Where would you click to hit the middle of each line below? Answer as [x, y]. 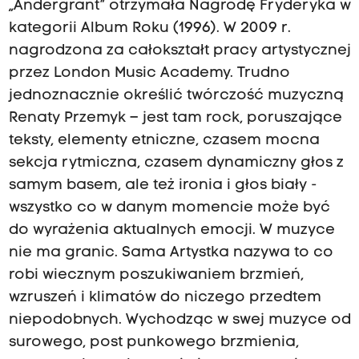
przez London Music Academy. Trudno [149, 74]
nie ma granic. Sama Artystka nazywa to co [171, 253]
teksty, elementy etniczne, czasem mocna [164, 141]
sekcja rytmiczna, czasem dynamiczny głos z [176, 163]
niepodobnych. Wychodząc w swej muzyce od [179, 321]
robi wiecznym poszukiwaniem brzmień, [156, 276]
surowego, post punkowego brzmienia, [153, 343]
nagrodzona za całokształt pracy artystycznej [179, 51]
